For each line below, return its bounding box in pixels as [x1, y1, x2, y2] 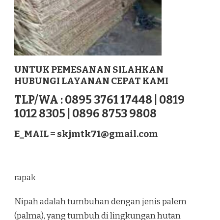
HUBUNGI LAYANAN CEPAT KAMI [14, 75, 168, 86]
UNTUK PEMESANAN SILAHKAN [14, 63, 164, 75]
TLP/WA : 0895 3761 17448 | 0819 [14, 93, 185, 107]
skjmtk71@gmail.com [57, 128, 158, 140]
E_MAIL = [14, 128, 57, 140]
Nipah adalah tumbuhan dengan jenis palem [14, 196, 187, 207]
